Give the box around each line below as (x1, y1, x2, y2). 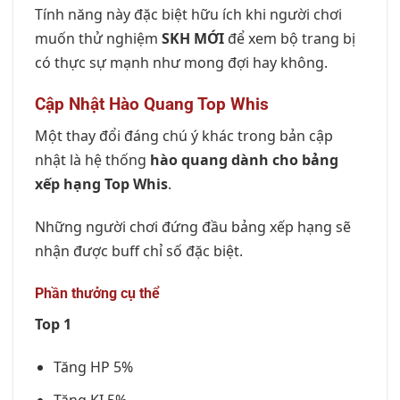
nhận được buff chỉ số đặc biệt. (35, 240, 243, 261)
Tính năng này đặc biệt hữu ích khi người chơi (35, 4, 342, 25)
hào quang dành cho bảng (150, 149, 338, 170)
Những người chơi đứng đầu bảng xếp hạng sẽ (35, 216, 351, 237)
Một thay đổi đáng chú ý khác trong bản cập (35, 125, 333, 146)
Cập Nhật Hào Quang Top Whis (35, 94, 269, 115)
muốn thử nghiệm (35, 29, 162, 49)
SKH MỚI (162, 29, 224, 49)
